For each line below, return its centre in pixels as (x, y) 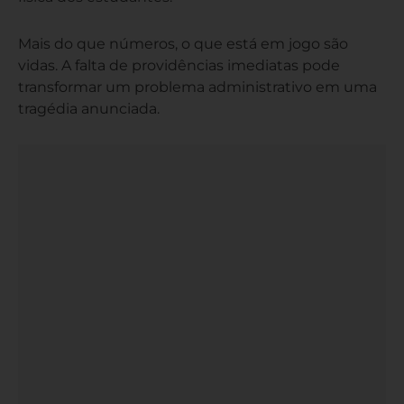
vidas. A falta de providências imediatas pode (179, 65)
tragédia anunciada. (89, 108)
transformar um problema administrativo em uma (197, 87)
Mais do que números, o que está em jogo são (183, 43)
